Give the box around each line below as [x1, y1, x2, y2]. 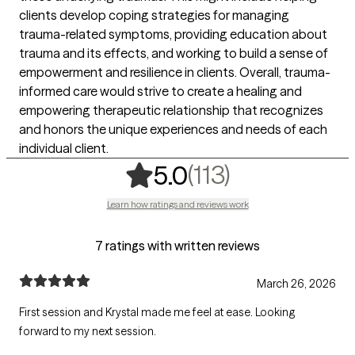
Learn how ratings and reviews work [106, 198, 249, 211]
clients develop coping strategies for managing [19, 7, 289, 24]
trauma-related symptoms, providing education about [19, 26, 327, 43]
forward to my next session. [19, 324, 156, 339]
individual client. [19, 140, 109, 157]
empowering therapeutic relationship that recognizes [19, 102, 323, 119]
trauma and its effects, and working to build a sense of [19, 45, 328, 62]
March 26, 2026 [257, 277, 336, 292]
